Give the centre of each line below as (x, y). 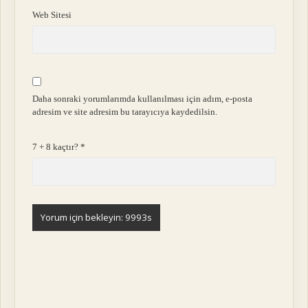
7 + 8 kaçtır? (57, 147)
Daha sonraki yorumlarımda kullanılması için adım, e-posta (143, 98)
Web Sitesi (52, 15)
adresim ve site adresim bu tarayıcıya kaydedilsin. (125, 111)
